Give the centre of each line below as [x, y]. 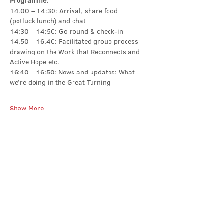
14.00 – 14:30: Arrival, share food [65, 11]
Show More [27, 108]
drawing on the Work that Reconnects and [76, 52]
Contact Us [78, 201]
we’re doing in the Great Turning [60, 82]
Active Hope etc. [35, 62]
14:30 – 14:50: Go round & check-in [66, 31]
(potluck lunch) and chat [48, 21]
